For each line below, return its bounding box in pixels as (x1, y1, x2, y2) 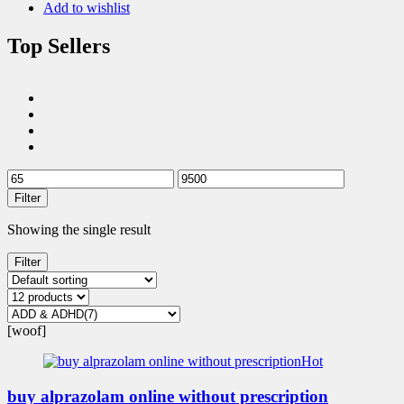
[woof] (7, 323, 46, 339)
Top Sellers (7, 33, 110, 58)
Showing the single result (7, 222, 151, 238)
